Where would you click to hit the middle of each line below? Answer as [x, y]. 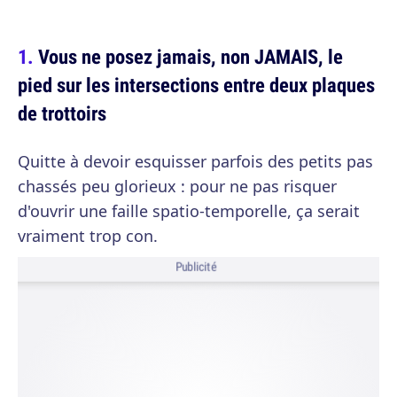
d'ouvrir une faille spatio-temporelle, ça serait [189, 211]
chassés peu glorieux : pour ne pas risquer [177, 186]
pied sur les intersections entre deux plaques [196, 85]
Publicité [196, 267]
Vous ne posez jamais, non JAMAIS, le [191, 56]
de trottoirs [62, 113]
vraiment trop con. [88, 236]
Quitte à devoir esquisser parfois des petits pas [195, 161]
